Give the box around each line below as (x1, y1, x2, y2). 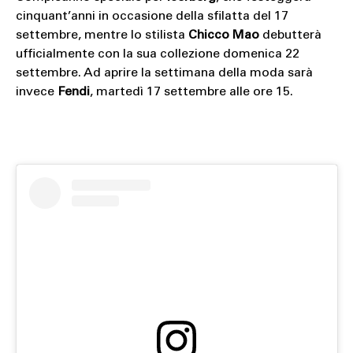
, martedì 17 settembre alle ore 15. (89, 85, 293, 98)
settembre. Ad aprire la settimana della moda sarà (15, 66, 313, 80)
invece (15, 85, 58, 98)
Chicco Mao (188, 28, 259, 42)
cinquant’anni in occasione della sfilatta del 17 (15, 9, 288, 23)
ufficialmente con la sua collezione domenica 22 (15, 47, 299, 61)
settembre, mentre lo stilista (15, 28, 188, 42)
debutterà (258, 28, 321, 42)
